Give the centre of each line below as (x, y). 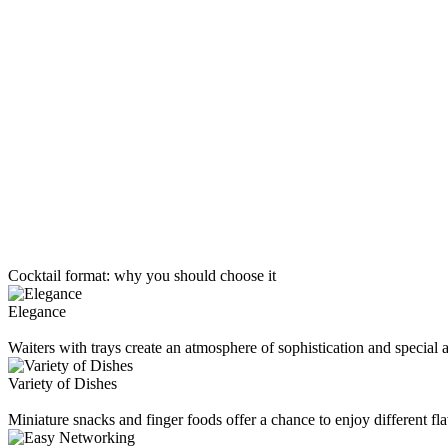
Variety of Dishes (62, 383)
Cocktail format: (61, 275)
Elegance (37, 311)
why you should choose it (195, 275)
